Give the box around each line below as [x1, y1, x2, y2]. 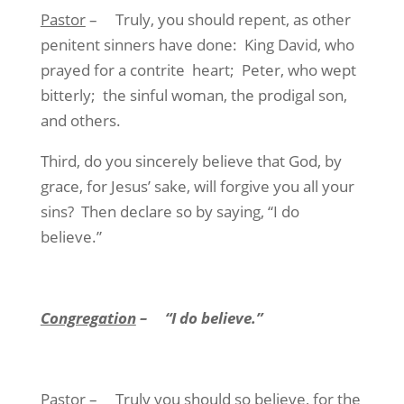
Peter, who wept [241, 60, 356, 80]
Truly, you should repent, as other [115, 9, 351, 30]
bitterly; [40, 85, 96, 106]
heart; [191, 60, 234, 80]
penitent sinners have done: [40, 34, 237, 55]
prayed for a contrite [40, 60, 185, 80]
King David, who [243, 34, 354, 55]
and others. [40, 110, 121, 131]
